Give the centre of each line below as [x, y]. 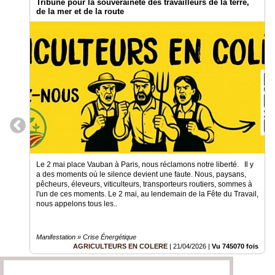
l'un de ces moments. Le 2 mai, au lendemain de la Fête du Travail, [147, 194]
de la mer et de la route [80, 12]
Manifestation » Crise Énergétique [86, 237]
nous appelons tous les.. [77, 204]
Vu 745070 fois [235, 246]
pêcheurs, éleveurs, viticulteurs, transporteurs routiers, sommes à [144, 184]
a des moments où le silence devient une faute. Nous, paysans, [141, 175]
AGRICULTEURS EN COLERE [120, 246]
